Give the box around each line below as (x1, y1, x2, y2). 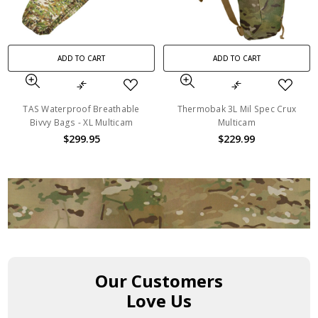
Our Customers (95, 268, 223, 292)
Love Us (126, 288, 192, 312)
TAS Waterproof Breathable (23, 102, 140, 115)
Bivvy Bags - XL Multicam (30, 116, 133, 128)
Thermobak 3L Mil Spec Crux (177, 102, 297, 115)
